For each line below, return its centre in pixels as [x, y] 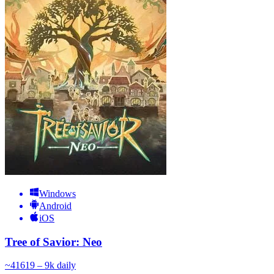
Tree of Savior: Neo [54, 242]
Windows [57, 193]
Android [55, 206]
